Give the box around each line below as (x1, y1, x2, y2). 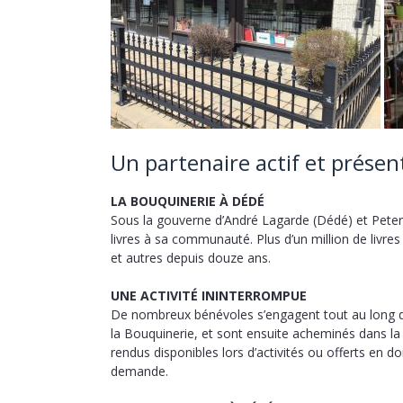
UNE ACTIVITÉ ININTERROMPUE (111, 287, 307, 304)
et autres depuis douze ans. (111, 249, 271, 266)
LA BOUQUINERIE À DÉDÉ (111, 193, 264, 210)
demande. (111, 363, 168, 380)
